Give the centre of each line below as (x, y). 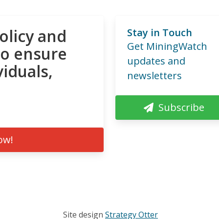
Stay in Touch (160, 32)
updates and (156, 61)
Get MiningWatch (167, 46)
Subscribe (181, 107)
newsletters (154, 75)
